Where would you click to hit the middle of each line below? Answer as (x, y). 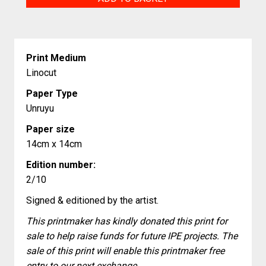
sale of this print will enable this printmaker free (125, 251)
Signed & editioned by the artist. (92, 200)
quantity (43, 13)
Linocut (41, 73)
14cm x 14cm (54, 144)
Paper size (50, 129)
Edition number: (61, 165)
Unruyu (40, 108)
